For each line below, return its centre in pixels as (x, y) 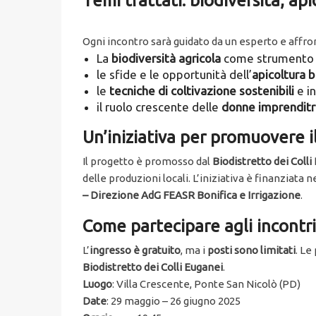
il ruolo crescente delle (159, 107)
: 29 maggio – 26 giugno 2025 (174, 301)
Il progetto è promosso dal (147, 162)
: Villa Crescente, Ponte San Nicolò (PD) (206, 284)
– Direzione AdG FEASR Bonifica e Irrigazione (192, 195)
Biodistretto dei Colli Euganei (153, 267)
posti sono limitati (251, 250)
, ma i (194, 250)
